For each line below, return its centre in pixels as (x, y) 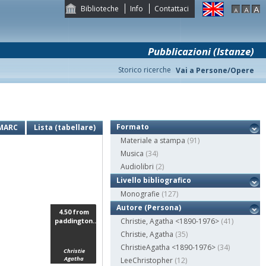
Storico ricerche (145, 70)
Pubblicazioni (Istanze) (201, 51)
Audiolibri (137, 167)
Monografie (140, 194)
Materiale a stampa (153, 141)
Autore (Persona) (149, 208)
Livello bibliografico (154, 180)
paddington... (76, 220)
